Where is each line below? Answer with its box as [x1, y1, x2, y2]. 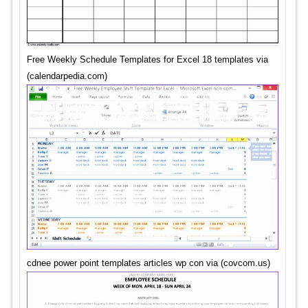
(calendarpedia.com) [26, 70, 107, 81]
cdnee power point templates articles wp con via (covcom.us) [26, 258, 270, 269]
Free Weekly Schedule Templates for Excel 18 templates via [26, 54, 268, 65]
